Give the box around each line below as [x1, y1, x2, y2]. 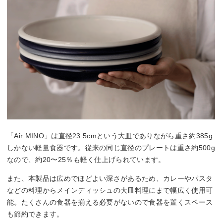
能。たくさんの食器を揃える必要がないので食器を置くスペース [7, 198, 213, 206]
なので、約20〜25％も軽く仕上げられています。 [7, 156, 166, 164]
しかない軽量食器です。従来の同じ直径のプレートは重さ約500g [7, 144, 215, 152]
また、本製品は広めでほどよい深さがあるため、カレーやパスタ [7, 174, 213, 182]
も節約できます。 [7, 210, 64, 218]
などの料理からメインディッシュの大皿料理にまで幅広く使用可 [7, 186, 213, 194]
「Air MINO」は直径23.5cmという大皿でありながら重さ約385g [7, 132, 213, 140]
